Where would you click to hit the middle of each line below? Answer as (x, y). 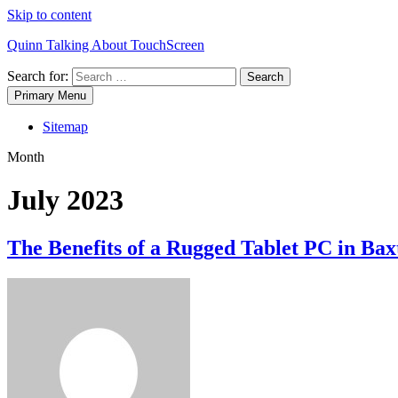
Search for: (38, 76)
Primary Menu (50, 96)
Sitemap (65, 127)
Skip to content (49, 15)
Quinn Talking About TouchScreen (106, 45)
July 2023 (65, 200)
